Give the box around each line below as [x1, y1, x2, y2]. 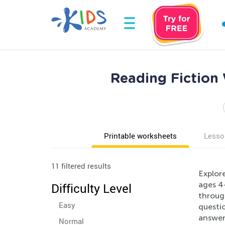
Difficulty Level [51, 180, 132, 196]
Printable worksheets [104, 131, 177, 141]
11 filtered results [51, 161, 111, 171]
